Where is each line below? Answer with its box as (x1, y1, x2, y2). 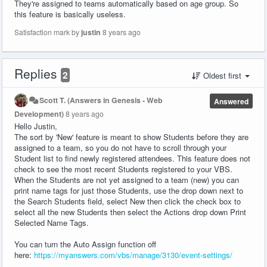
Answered (213, 95, 249, 107)
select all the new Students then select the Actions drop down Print (14, 206, 246, 218)
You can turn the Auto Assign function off (14, 238, 156, 250)
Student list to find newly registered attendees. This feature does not (14, 152, 250, 164)
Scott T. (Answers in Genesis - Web (39, 94, 163, 105)
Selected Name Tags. (14, 216, 89, 228)
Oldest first (201, 69, 244, 81)
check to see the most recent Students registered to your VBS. (14, 163, 232, 175)
